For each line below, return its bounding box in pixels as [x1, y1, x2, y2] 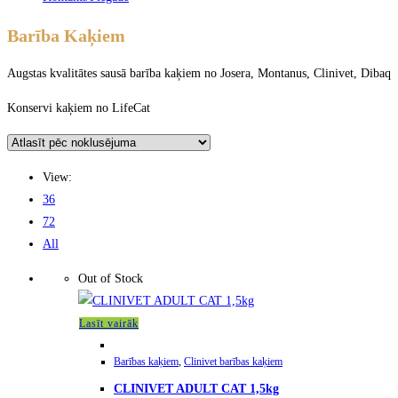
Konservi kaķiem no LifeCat [7, 101, 150, 115]
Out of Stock [78, 272, 143, 286]
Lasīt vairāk [79, 317, 139, 330]
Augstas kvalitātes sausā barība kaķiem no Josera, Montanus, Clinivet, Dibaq [7, 67, 391, 81]
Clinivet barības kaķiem [184, 355, 283, 369]
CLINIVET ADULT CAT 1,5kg [114, 381, 279, 395]
